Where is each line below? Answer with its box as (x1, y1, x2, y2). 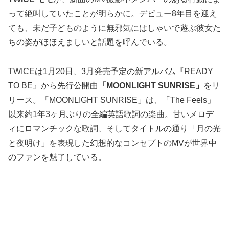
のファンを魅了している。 (8, 152, 106, 162)
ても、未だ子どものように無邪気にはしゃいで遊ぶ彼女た (8, 23, 221, 32)
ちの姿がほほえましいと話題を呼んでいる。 (8, 37, 172, 47)
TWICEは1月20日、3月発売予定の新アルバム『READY (8, 66, 213, 76)
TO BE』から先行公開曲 (8, 81, 98, 90)
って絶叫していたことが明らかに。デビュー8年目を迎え (8, 9, 217, 18)
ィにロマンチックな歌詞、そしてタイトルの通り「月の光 (8, 124, 221, 133)
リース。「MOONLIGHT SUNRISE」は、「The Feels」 (8, 95, 215, 104)
